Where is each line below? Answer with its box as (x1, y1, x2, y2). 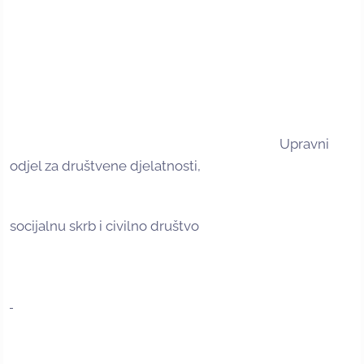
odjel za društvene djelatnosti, (10, 158, 201, 175)
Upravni (10, 136, 329, 153)
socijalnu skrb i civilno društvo (10, 218, 199, 235)
